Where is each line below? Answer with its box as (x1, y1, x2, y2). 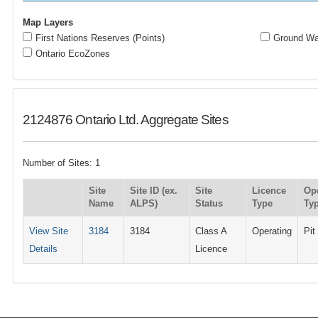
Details (29, 243, 58, 254)
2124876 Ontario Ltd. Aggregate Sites (23, 112, 229, 128)
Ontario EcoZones (35, 48, 111, 59)
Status (195, 197, 224, 209)
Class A (195, 225, 227, 236)
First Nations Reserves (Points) (35, 33, 165, 43)
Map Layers (23, 17, 74, 28)
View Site (29, 225, 69, 236)
